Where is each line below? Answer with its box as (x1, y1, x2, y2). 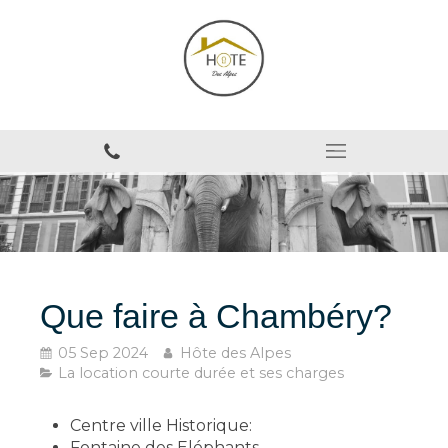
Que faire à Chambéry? (40, 297, 392, 335)
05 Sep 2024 (58, 344, 148, 362)
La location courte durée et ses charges (58, 364, 344, 382)
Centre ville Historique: (70, 416, 252, 435)
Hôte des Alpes (180, 344, 291, 362)
